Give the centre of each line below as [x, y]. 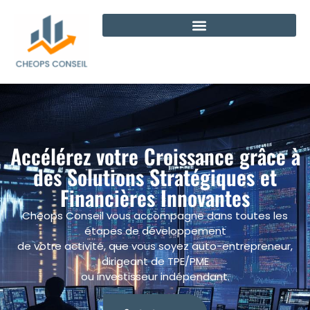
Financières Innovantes [155, 197]
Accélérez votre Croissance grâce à [155, 156]
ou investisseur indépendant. [155, 276]
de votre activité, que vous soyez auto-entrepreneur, [155, 246]
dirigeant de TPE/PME [155, 261]
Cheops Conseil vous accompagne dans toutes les [155, 215]
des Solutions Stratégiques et [155, 176]
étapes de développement [155, 230]
